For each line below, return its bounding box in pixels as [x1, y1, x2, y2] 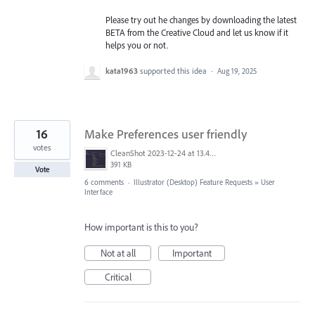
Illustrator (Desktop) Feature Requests [134, 177, 252, 188]
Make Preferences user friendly [84, 126, 247, 143]
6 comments [84, 177, 124, 188]
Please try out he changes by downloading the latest [105, 14, 297, 26]
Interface [84, 187, 112, 198]
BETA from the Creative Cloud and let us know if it [105, 27, 288, 39]
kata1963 [105, 65, 138, 77]
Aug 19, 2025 [217, 66, 257, 77]
